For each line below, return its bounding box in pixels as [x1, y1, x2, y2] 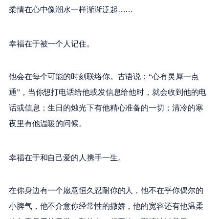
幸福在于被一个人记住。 [8, 40, 94, 48]
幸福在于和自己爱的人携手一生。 [8, 153, 126, 162]
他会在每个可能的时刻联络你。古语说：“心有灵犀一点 [8, 72, 199, 81]
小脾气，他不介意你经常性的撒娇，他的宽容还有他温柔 [8, 202, 203, 211]
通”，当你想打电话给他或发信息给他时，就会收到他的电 [8, 88, 207, 97]
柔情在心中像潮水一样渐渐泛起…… [8, 5, 133, 14]
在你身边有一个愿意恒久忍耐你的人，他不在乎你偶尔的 [8, 186, 203, 195]
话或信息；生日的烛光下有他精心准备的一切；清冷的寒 [8, 104, 203, 112]
